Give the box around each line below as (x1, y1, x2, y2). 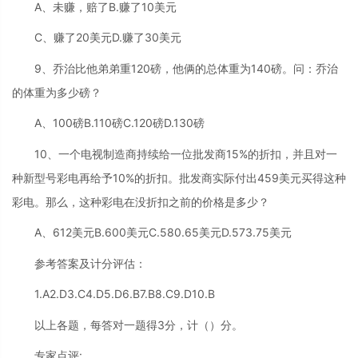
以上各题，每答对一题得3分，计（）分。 (34, 317, 243, 332)
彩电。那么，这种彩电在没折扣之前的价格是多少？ (12, 194, 269, 209)
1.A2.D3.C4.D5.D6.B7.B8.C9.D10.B (34, 287, 215, 301)
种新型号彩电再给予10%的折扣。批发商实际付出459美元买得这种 (12, 170, 346, 185)
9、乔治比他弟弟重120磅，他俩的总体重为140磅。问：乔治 (34, 61, 338, 75)
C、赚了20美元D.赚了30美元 (34, 30, 181, 45)
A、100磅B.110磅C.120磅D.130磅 (34, 116, 205, 130)
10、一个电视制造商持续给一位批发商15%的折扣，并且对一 (34, 146, 337, 161)
